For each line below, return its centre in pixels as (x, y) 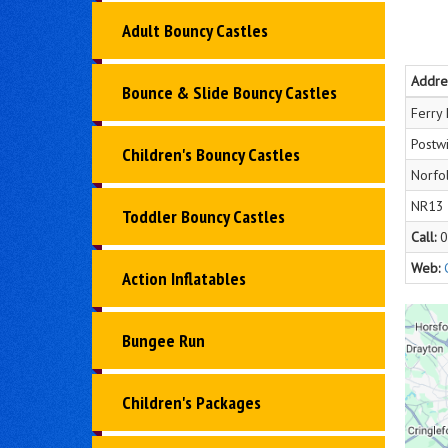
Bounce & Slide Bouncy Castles (229, 93)
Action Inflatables (184, 279)
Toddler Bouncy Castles (203, 217)
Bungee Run (163, 341)
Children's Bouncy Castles (211, 155)
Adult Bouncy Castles (195, 31)
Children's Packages (191, 403)
